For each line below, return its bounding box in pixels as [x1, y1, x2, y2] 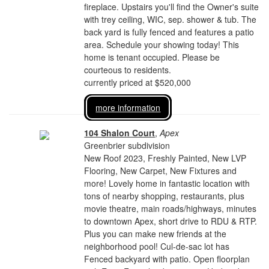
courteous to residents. [84, 64, 172, 76]
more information [95, 101, 161, 113]
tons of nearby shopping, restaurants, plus [84, 190, 245, 202]
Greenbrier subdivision [84, 139, 171, 151]
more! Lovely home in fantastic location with [84, 177, 250, 189]
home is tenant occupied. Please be [84, 51, 220, 63]
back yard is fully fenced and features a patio [84, 26, 255, 38]
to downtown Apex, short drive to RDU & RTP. [84, 215, 258, 227]
